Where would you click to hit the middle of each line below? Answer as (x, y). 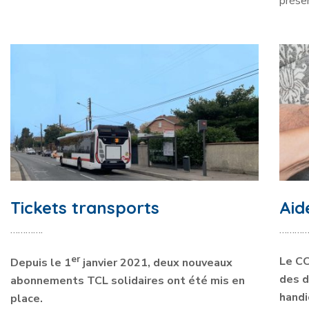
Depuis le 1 (41, 263)
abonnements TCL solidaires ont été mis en (128, 281)
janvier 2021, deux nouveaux (156, 263)
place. (27, 299)
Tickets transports (85, 207)
